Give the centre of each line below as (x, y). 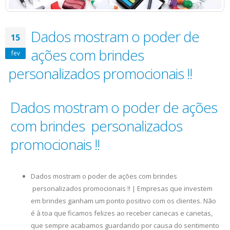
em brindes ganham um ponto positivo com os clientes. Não (123, 201)
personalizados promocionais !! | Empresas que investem (122, 189)
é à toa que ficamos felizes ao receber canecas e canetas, (122, 213)
